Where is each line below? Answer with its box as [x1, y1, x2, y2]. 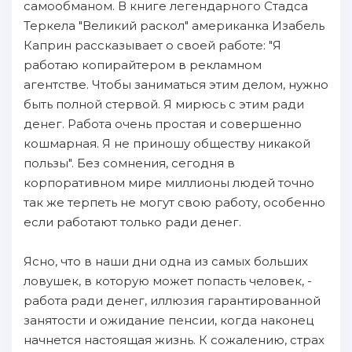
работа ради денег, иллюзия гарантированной [24, 293, 321, 308]
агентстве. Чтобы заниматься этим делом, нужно [24, 77, 328, 92]
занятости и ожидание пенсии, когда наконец [24, 313, 313, 328]
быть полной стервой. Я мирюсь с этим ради [24, 97, 304, 112]
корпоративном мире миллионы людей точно [24, 175, 314, 190]
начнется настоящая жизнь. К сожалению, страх [24, 332, 324, 347]
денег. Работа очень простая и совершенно [24, 116, 302, 131]
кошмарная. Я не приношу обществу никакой [24, 136, 310, 151]
